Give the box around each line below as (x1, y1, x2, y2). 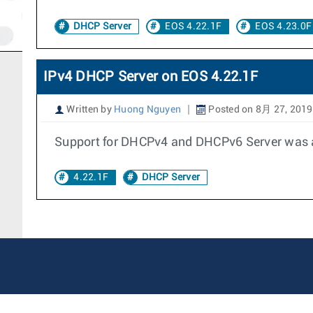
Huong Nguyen (114, 105, 181, 115)
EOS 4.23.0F (255, 22, 312, 31)
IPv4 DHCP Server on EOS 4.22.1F (43, 70, 258, 84)
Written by (64, 105, 114, 115)
